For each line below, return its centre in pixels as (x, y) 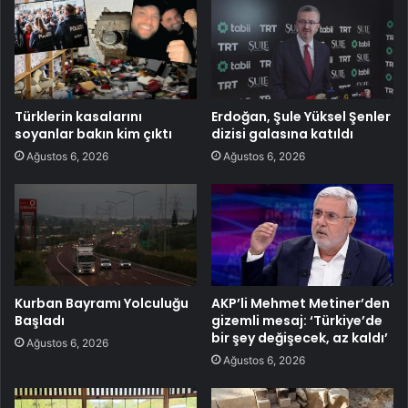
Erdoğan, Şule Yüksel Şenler (301, 116)
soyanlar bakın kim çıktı (93, 133)
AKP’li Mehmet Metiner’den (301, 304)
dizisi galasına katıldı (282, 133)
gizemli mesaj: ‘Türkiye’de (297, 321)
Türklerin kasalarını (78, 116)
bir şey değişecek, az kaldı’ (300, 338)
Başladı (40, 321)
